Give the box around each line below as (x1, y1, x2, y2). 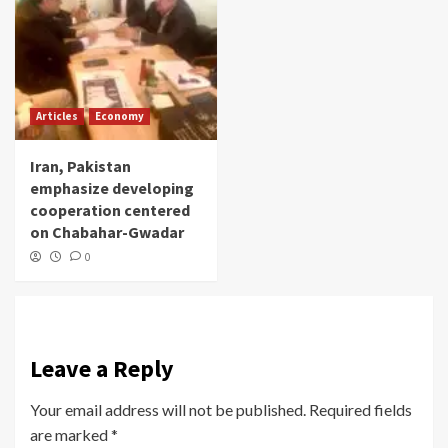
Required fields (309, 400, 412, 420)
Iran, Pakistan (30, 156, 131, 177)
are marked (30, 425, 111, 445)
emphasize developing (30, 178, 194, 199)
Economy (95, 109, 144, 124)
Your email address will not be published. (30, 400, 306, 420)
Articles (36, 109, 78, 124)
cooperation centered (30, 200, 190, 221)
